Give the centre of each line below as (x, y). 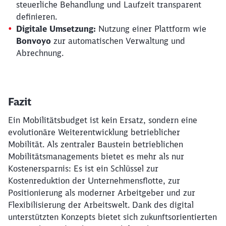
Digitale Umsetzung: (56, 29)
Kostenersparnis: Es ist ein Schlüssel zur (83, 168)
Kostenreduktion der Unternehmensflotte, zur (94, 180)
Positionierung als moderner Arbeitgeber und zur (102, 192)
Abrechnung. (40, 53)
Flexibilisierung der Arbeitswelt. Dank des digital (101, 205)
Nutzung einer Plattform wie (151, 29)
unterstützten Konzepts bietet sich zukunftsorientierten (112, 217)
